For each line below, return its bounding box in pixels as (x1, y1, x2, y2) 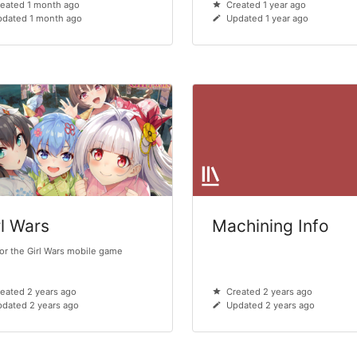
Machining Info (212, 216, 330, 237)
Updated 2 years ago (226, 300, 315, 312)
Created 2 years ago (226, 286, 312, 298)
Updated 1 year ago (226, 13, 308, 25)
